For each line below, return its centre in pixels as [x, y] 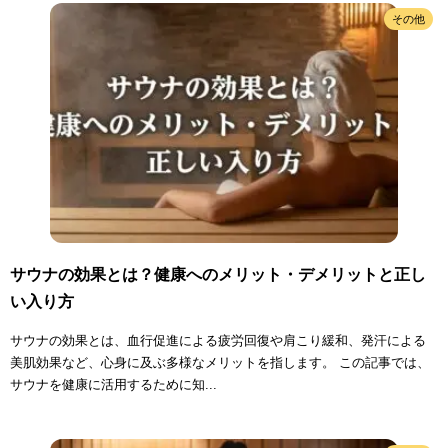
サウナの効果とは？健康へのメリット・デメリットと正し [218, 275]
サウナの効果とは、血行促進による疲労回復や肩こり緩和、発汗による [218, 341]
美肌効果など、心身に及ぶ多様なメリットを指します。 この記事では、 [220, 363]
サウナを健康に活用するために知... [113, 385]
